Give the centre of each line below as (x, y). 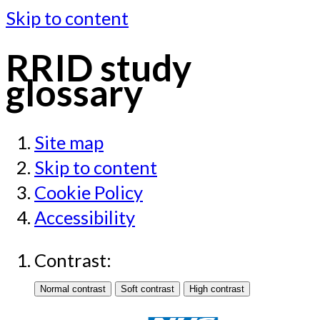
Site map (69, 142)
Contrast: (73, 260)
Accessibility (85, 217)
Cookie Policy (89, 192)
